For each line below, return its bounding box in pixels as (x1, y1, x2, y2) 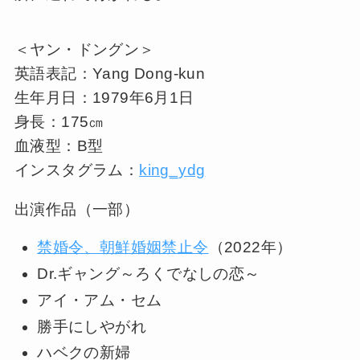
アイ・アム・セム (37, 291, 162, 309)
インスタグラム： (14, 161, 140, 178)
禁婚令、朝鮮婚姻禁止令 (37, 239, 209, 256)
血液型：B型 (14, 137, 104, 154)
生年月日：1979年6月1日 (14, 88, 194, 106)
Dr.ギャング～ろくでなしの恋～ (37, 265, 260, 283)
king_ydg (139, 161, 206, 178)
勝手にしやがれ (37, 317, 146, 335)
